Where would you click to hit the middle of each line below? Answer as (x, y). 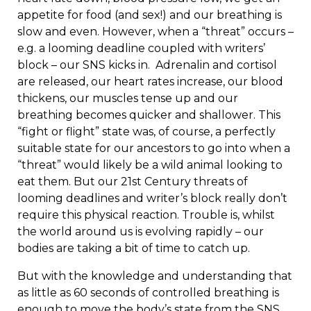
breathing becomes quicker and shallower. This (149, 115)
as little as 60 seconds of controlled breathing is (148, 293)
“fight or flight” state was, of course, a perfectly (146, 132)
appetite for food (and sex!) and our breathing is (150, 15)
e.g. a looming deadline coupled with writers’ (141, 49)
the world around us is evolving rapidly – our (141, 232)
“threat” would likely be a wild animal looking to (150, 165)
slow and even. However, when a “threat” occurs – (155, 32)
